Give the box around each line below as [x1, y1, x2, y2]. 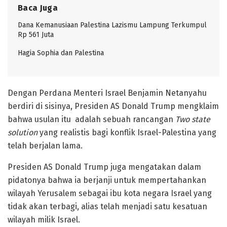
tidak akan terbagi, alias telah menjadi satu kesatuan [8, 201, 207, 211]
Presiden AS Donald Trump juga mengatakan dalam [8, 162, 201, 172]
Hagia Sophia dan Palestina [18, 48, 104, 57]
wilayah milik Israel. [8, 214, 80, 224]
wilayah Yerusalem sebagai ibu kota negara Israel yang [8, 188, 212, 198]
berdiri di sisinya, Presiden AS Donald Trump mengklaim [8, 101, 219, 111]
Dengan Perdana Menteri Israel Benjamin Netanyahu [8, 88, 207, 98]
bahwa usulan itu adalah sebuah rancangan [8, 114, 175, 124]
